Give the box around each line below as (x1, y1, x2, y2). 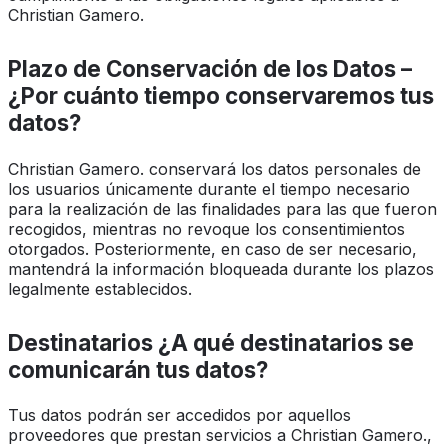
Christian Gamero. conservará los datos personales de (8, 158, 421, 179)
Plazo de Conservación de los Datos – (8, 55, 412, 83)
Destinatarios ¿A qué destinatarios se (8, 328, 414, 356)
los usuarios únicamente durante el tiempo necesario (8, 178, 410, 199)
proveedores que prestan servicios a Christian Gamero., (8, 425, 432, 446)
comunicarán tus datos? (8, 355, 268, 383)
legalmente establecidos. (8, 278, 192, 299)
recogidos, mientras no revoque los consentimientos (8, 218, 405, 239)
